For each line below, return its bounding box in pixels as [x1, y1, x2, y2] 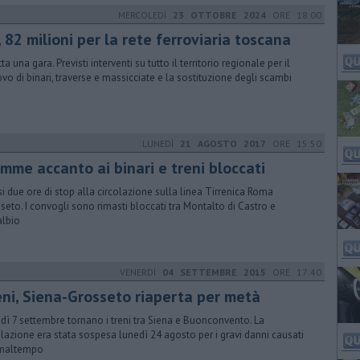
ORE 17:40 [266, 266, 321, 278]
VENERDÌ [120, 266, 162, 278]
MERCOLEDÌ [118, 9, 173, 21]
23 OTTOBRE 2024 [173, 9, 266, 21]
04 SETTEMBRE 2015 [162, 266, 266, 278]
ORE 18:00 [266, 9, 321, 21]
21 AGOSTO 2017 [180, 137, 266, 149]
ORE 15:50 [266, 137, 321, 149]
